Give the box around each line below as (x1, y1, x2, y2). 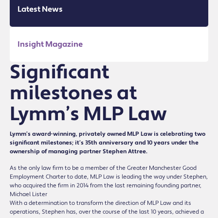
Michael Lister (10, 190, 47, 198)
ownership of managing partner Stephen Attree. (10, 147, 147, 155)
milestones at (10, 80, 137, 106)
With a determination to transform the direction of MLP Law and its (10, 199, 191, 207)
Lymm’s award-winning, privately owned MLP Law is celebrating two (10, 130, 205, 138)
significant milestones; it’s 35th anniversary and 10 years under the (10, 139, 199, 146)
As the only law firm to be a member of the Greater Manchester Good (10, 164, 197, 172)
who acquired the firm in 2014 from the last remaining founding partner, (10, 182, 201, 189)
